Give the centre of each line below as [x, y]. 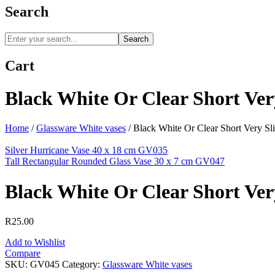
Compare [23, 254]
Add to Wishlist [35, 242]
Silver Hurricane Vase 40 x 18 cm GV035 [86, 150]
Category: [82, 265]
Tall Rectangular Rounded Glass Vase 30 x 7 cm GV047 [115, 161]
